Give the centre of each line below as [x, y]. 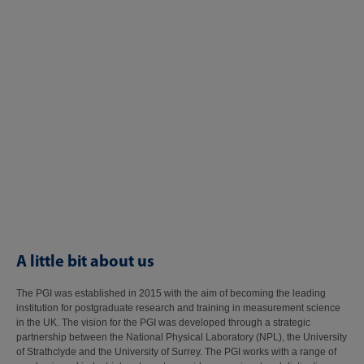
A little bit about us [85, 260]
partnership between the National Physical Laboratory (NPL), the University [182, 337]
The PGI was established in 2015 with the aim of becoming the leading [171, 293]
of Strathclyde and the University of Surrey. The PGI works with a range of [176, 351]
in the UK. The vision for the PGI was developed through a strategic [163, 322]
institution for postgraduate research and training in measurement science [178, 308]
